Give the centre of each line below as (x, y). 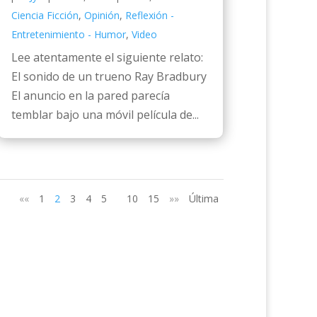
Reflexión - (149, 15)
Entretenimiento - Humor (68, 34)
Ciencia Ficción (45, 15)
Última (204, 198)
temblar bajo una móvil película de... (105, 114)
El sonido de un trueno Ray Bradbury (109, 76)
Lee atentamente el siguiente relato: (110, 57)
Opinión (102, 15)
